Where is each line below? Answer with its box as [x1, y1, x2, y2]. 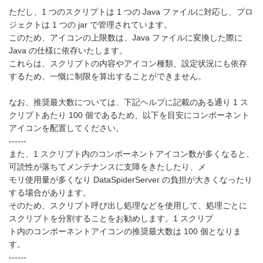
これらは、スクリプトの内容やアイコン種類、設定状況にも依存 [9, 59, 247, 69]
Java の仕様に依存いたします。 [9, 46, 127, 56]
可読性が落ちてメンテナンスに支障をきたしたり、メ [9, 162, 206, 172]
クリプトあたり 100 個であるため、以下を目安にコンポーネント [9, 110, 249, 120]
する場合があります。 [9, 188, 91, 198]
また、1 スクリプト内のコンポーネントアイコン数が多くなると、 [9, 149, 254, 159]
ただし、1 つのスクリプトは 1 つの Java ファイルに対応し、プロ [9, 7, 253, 17]
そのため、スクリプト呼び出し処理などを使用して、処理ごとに [9, 201, 247, 211]
